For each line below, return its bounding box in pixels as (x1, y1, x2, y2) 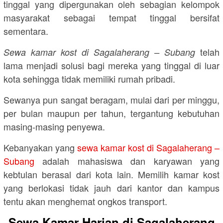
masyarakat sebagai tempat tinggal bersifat (3, 11, 220, 24)
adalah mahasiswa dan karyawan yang (34, 154, 220, 168)
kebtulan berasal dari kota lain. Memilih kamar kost (3, 168, 220, 181)
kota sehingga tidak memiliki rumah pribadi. (3, 72, 175, 86)
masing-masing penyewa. (3, 120, 105, 133)
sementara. (3, 24, 48, 38)
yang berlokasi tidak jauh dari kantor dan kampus (3, 181, 220, 195)
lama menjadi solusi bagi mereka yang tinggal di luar (3, 59, 220, 72)
